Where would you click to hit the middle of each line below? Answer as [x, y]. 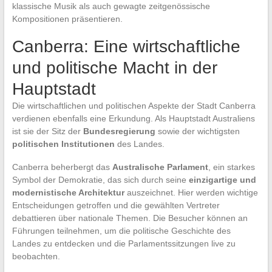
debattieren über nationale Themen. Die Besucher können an [130, 218]
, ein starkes [231, 167]
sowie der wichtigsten [197, 131]
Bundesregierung [119, 131]
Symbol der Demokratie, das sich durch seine [100, 179]
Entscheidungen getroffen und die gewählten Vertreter [116, 205]
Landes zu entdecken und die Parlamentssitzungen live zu [124, 243]
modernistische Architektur [68, 192]
